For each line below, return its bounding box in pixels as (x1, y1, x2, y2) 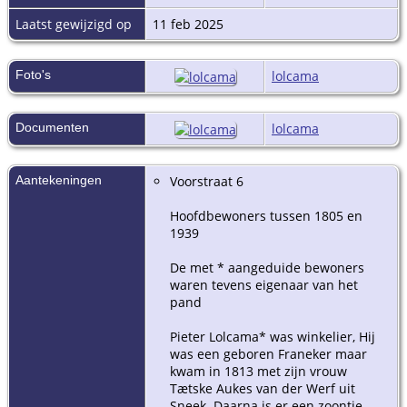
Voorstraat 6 (170, 172, 243, 190)
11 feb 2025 (153, 15, 227, 33)
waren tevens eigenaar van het (170, 275, 358, 293)
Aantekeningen (15, 172, 105, 187)
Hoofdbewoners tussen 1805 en (170, 206, 362, 224)
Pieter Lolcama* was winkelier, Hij (170, 327, 375, 345)
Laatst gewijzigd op (15, 15, 132, 33)
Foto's (15, 66, 51, 82)
